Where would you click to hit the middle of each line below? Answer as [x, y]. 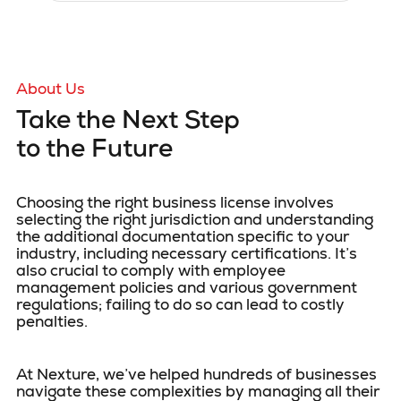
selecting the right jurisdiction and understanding [195, 219]
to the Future [94, 151]
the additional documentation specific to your [183, 236]
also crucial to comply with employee [151, 270]
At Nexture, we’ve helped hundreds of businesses [196, 374]
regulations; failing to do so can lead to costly [180, 304]
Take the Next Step [128, 123]
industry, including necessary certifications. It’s [187, 253]
